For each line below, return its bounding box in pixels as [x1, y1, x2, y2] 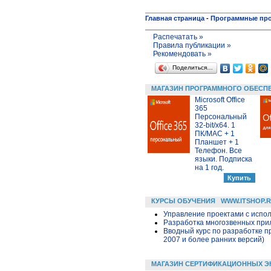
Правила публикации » [152, 41, 231, 50]
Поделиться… [172, 64, 213, 71]
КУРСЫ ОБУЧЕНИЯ [151, 197, 215, 204]
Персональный [195, 112, 247, 121]
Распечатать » [152, 32, 203, 41]
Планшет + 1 [195, 137, 239, 146]
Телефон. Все [195, 146, 242, 155]
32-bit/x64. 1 [195, 120, 235, 129]
